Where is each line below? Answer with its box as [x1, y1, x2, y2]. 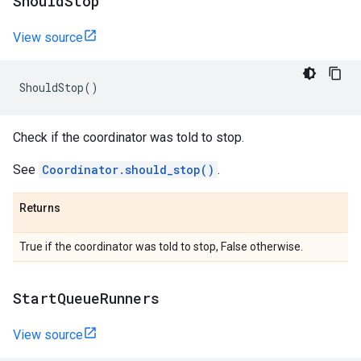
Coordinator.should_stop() [42, 162, 214, 177]
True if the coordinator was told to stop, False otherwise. [19, 240, 303, 253]
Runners [100, 288, 160, 308]
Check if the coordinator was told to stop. [13, 130, 244, 145]
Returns [19, 201, 60, 214]
